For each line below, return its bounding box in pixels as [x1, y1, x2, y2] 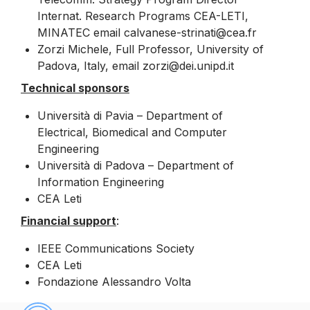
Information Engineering [37, 174, 164, 189]
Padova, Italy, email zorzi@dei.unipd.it [37, 58, 234, 73]
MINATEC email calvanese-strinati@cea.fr [37, 25, 257, 39]
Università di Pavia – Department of [37, 108, 223, 122]
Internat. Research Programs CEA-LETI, [37, 8, 248, 23]
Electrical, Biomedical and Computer [37, 125, 227, 139]
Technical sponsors [21, 80, 129, 95]
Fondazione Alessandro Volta [37, 274, 191, 289]
